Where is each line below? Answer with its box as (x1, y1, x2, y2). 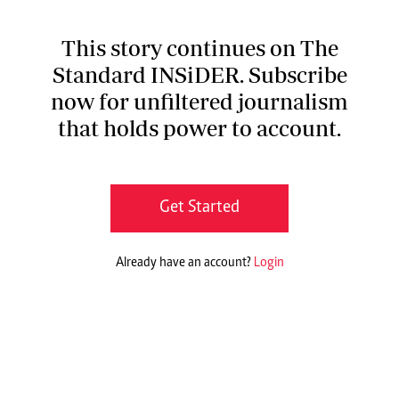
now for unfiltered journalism (51, 88, 348, 115)
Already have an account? (115, 256, 254, 271)
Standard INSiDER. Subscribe (52, 61, 347, 88)
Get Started (159, 199, 240, 218)
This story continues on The (61, 35, 338, 61)
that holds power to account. (58, 115, 341, 142)
